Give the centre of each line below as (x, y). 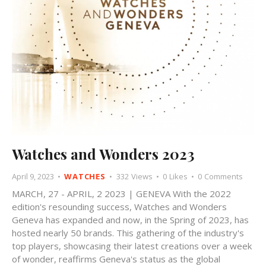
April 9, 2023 (33, 177)
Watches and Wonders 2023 (103, 154)
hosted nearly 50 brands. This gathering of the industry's (128, 233)
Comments (224, 177)
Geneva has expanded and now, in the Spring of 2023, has (130, 220)
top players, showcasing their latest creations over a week (132, 246)
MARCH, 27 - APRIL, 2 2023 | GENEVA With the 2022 (121, 194)
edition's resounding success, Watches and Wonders (119, 207)
